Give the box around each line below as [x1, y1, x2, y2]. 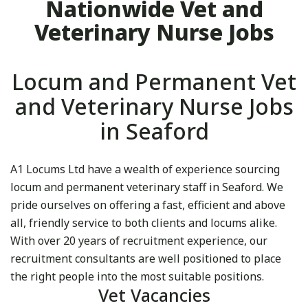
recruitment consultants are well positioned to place [10, 251, 281, 267]
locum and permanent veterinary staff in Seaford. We [10, 179, 283, 195]
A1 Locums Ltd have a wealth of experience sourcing [10, 162, 280, 177]
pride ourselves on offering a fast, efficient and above [10, 197, 285, 213]
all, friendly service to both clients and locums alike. [10, 215, 277, 231]
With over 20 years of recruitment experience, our [10, 233, 267, 249]
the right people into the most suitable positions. [10, 269, 264, 285]
